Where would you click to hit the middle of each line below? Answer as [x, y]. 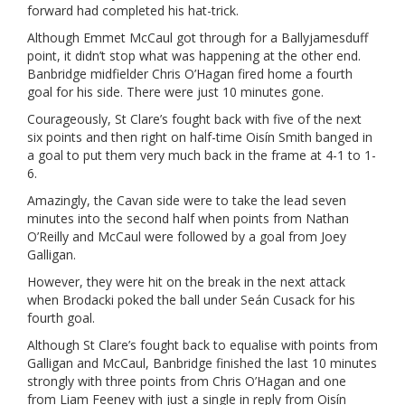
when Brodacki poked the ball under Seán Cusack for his [191, 300]
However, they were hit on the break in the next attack [186, 282]
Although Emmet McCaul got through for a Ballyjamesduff [198, 38]
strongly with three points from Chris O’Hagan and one [187, 381]
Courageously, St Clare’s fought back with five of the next [194, 119]
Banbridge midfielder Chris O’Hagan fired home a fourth [190, 74]
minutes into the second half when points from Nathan [188, 219]
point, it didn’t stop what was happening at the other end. [194, 56]
